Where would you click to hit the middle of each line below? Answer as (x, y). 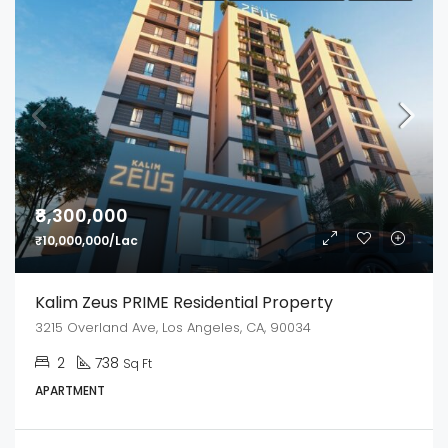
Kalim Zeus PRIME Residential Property (184, 302)
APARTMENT (70, 390)
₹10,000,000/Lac (86, 240)
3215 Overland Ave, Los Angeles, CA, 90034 (175, 327)
